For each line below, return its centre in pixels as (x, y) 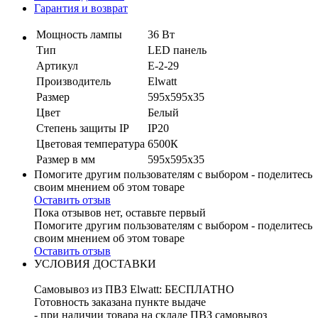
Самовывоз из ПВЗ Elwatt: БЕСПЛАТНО (134, 290)
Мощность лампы (79, 35)
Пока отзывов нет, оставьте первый (120, 213)
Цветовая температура (91, 144)
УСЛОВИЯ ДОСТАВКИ (95, 264)
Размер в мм (66, 160)
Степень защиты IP (83, 128)
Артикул (57, 66)
